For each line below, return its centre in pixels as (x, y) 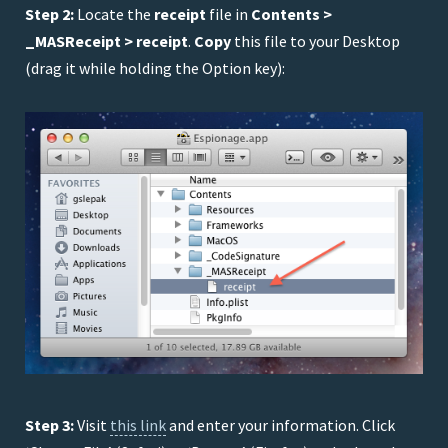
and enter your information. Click (280, 425)
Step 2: (49, 14)
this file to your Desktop (315, 41)
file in (228, 14)
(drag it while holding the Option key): (155, 68)
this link (138, 425)
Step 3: (49, 425)
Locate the (114, 14)
